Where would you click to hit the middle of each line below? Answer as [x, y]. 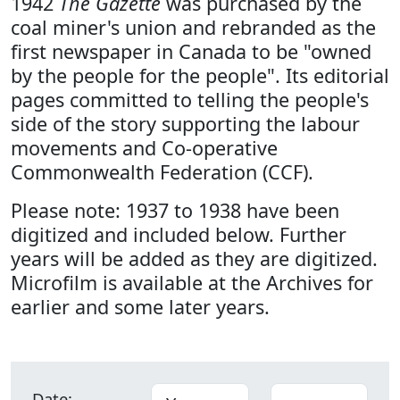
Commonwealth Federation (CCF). [162, 172]
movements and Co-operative [144, 148]
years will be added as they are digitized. [194, 258]
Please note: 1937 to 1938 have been [175, 210]
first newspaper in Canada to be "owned [191, 51]
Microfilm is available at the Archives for [192, 283]
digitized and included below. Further [179, 234]
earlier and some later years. [140, 307]
